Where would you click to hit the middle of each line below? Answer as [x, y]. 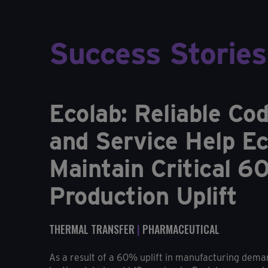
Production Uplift [143, 196]
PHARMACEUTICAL [181, 229]
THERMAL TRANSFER [92, 229]
